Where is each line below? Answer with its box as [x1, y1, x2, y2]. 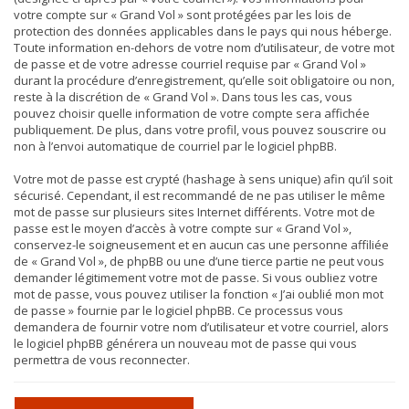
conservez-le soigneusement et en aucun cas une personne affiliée [14, 236, 389, 253]
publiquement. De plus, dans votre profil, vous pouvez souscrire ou [14, 121, 386, 138]
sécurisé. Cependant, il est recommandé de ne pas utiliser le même [14, 187, 385, 204]
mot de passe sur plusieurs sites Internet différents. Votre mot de [14, 204, 375, 220]
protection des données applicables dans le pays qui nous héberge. [14, 23, 392, 39]
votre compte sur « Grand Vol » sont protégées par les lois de [14, 6, 351, 23]
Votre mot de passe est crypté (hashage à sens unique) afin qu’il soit [14, 171, 393, 187]
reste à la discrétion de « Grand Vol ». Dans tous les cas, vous [14, 89, 352, 105]
